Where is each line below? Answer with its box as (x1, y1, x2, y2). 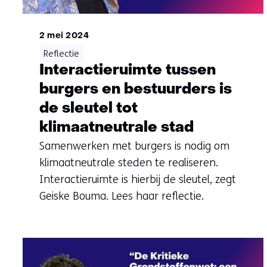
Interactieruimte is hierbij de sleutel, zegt (39, 173, 236, 187)
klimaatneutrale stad (39, 120, 194, 136)
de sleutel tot (39, 101, 138, 117)
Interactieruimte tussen (39, 63, 216, 79)
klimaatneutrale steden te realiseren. (39, 156, 218, 170)
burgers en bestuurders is (39, 82, 232, 98)
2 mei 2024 (39, 32, 89, 41)
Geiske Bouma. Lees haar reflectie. (39, 190, 204, 203)
